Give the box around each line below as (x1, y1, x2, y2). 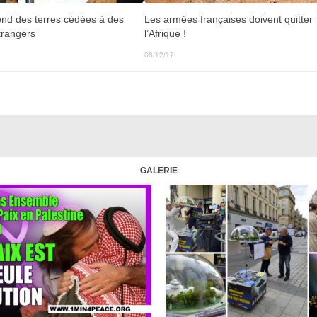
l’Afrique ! (144, 28, 187, 39)
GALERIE (139, 165, 178, 175)
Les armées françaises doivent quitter (144, 13, 313, 25)
